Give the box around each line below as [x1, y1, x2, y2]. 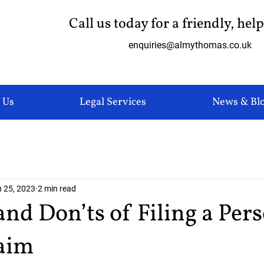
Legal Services [80, 95, 147, 110]
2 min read [38, 183, 76, 193]
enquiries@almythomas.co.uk [128, 39, 252, 51]
